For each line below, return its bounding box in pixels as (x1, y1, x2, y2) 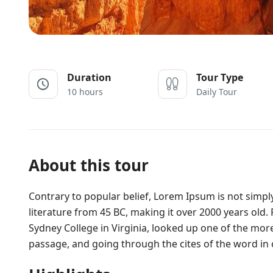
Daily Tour (196, 86, 238, 97)
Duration (67, 71, 112, 84)
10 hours (67, 86, 103, 97)
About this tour (29, 154, 149, 176)
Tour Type (196, 71, 244, 84)
